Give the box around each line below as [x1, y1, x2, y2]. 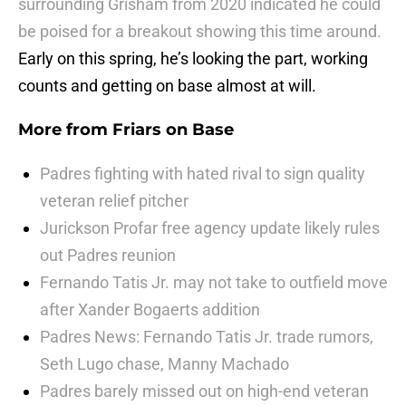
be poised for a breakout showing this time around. [18, 22, 382, 42]
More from [18, 120, 112, 140]
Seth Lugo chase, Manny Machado [40, 354, 289, 374]
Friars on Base [112, 120, 234, 140]
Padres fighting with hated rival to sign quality [40, 164, 365, 184]
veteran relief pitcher [40, 191, 188, 211]
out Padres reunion [40, 246, 176, 266]
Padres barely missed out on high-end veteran [40, 382, 369, 401]
